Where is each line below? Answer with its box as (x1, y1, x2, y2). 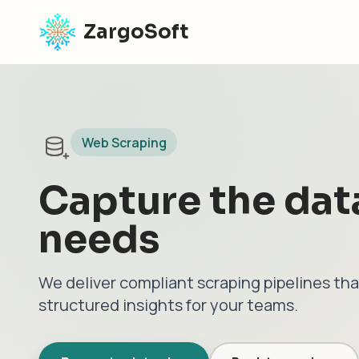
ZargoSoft (83, 20, 188, 44)
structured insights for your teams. (38, 294, 298, 317)
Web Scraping (81, 133, 167, 151)
